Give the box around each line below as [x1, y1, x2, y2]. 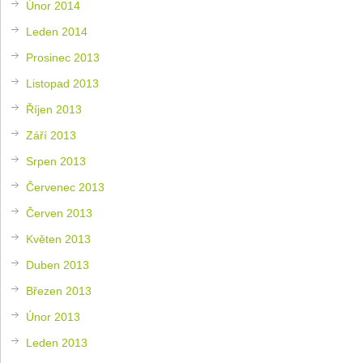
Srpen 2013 [26, 154, 87, 168]
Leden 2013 [26, 335, 88, 349]
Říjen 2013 [26, 102, 83, 116]
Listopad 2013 [26, 76, 100, 90]
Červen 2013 [26, 206, 93, 220]
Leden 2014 [26, 24, 88, 38]
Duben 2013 [26, 258, 90, 271]
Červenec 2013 [26, 180, 105, 194]
